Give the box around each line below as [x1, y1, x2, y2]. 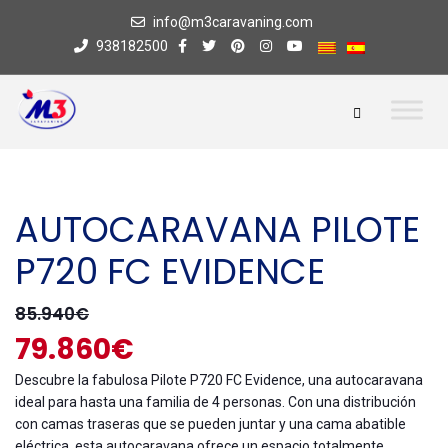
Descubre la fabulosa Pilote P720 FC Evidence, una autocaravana [15, 372, 423, 388]
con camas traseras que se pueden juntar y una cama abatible [15, 416, 406, 432]
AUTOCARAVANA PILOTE [15, 205, 420, 254]
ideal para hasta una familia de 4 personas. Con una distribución [15, 394, 416, 410]
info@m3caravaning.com [152, 14, 313, 30]
